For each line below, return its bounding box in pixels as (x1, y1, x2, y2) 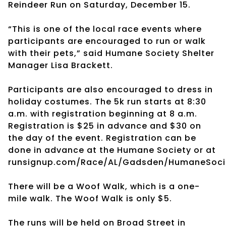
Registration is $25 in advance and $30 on (8, 120, 201, 132)
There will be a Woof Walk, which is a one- (8, 180, 200, 192)
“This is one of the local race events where (8, 23, 202, 35)
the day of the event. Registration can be (8, 132, 196, 144)
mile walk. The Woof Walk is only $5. (8, 192, 172, 204)
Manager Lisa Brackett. (8, 59, 113, 71)
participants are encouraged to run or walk (8, 35, 206, 47)
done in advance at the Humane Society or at (8, 144, 216, 156)
